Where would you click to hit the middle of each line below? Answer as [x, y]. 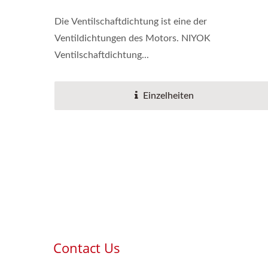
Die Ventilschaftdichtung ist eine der [131, 21]
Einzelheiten [169, 95]
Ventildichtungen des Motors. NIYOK [133, 38]
